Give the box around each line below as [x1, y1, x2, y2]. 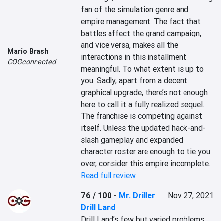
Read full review [81, 170, 136, 180]
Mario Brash [7, 47, 49, 56]
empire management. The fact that [81, 16, 201, 26]
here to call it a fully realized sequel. [81, 99, 205, 109]
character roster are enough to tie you [81, 147, 211, 156]
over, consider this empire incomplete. [81, 158, 211, 168]
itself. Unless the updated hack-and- [81, 123, 206, 133]
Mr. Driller [119, 190, 156, 200]
